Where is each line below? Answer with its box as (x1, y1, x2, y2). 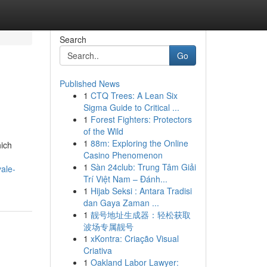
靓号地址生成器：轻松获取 (90, 209, 191, 221)
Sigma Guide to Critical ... (83, 101, 179, 113)
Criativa (83, 244, 112, 256)
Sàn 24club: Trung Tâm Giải (90, 161, 196, 173)
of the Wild (83, 125, 123, 137)
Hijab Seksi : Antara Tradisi (90, 185, 192, 197)
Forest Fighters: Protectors (90, 113, 192, 125)
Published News (59, 77, 120, 89)
